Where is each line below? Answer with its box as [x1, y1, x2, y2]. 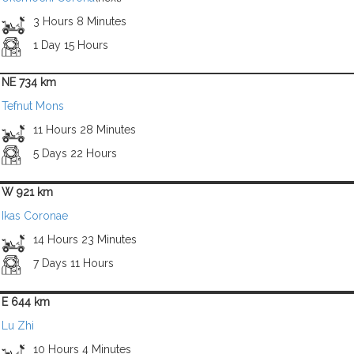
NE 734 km [2, 76, 56, 88]
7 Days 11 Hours [32, 257, 114, 269]
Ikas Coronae [2, 209, 68, 222]
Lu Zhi [2, 319, 34, 332]
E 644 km [2, 296, 50, 308]
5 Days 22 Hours [32, 147, 117, 160]
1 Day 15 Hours [32, 39, 108, 51]
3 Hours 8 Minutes [32, 15, 126, 28]
